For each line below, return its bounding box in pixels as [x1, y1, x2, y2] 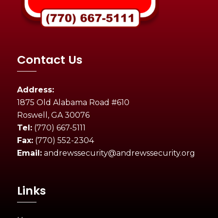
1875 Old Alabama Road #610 [17, 98, 129, 107]
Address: [17, 85, 54, 94]
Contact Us [17, 52, 82, 68]
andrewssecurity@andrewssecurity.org [42, 148, 195, 158]
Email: [17, 148, 42, 158]
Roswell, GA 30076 [17, 110, 90, 120]
